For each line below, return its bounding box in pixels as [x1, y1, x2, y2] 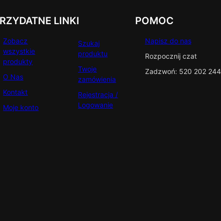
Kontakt [3, 88, 28, 97]
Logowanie [78, 101, 113, 110]
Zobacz [3, 37, 28, 45]
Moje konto [3, 103, 39, 112]
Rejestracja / [78, 90, 118, 99]
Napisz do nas [145, 37, 191, 45]
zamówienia [78, 75, 116, 84]
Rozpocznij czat [145, 52, 197, 61]
